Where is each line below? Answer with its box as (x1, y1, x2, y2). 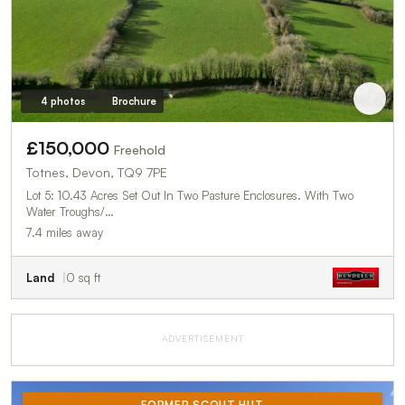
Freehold (114, 142, 165, 158)
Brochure (111, 95, 156, 108)
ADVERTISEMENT (161, 333, 244, 344)
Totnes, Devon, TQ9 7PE (26, 165, 167, 181)
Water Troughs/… (26, 204, 114, 220)
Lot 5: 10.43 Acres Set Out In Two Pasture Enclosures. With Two (26, 188, 353, 203)
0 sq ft (66, 270, 100, 286)
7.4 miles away (26, 225, 103, 240)
